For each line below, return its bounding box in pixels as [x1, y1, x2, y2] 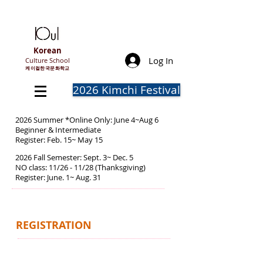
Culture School [25, 56, 70, 65]
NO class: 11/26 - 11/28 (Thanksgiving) [15, 162, 147, 173]
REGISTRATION [16, 218, 92, 232]
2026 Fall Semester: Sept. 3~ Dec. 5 [15, 152, 133, 163]
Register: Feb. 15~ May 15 [15, 134, 152, 145]
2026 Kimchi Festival [73, 82, 180, 97]
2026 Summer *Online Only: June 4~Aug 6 [15, 114, 159, 125]
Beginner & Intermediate [15, 124, 104, 135]
